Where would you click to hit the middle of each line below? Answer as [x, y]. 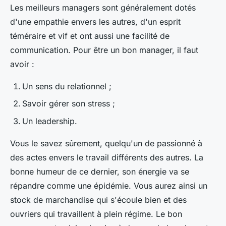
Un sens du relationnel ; [67, 86]
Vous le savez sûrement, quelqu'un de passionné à [106, 143]
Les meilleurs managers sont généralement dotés [103, 8]
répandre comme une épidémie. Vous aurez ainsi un [109, 185]
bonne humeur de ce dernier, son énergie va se [100, 171]
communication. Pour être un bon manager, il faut [104, 50]
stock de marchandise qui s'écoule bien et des [98, 200]
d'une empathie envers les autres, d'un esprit [95, 22]
